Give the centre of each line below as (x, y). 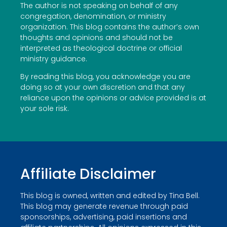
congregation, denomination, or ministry (93, 16)
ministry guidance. (54, 59)
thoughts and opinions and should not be (97, 37)
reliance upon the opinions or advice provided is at (113, 98)
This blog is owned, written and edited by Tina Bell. (110, 196)
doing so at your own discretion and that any (103, 87)
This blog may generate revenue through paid (104, 206)
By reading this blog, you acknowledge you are (105, 77)
